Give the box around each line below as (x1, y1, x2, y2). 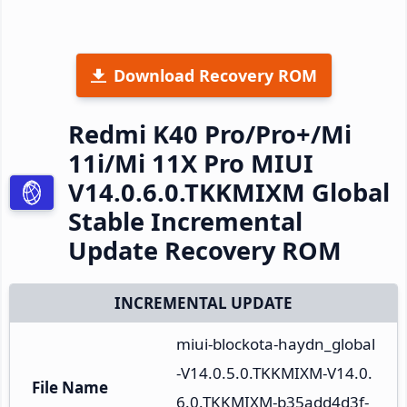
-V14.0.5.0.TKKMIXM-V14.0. (176, 362, 372, 383)
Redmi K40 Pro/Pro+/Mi (68, 116, 352, 151)
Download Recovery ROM (113, 64, 317, 86)
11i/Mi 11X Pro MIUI (68, 145, 313, 180)
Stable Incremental (68, 203, 303, 238)
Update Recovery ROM (68, 233, 342, 267)
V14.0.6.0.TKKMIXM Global (68, 174, 390, 209)
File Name (32, 376, 108, 398)
